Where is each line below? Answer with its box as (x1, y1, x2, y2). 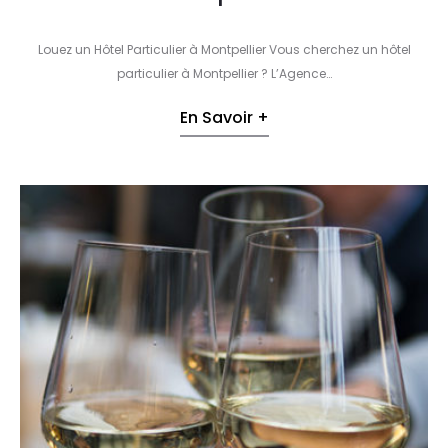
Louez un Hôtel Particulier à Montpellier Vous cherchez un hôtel (37, 41, 411, 59)
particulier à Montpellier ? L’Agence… (116, 65, 332, 83)
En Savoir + (179, 106, 269, 130)
